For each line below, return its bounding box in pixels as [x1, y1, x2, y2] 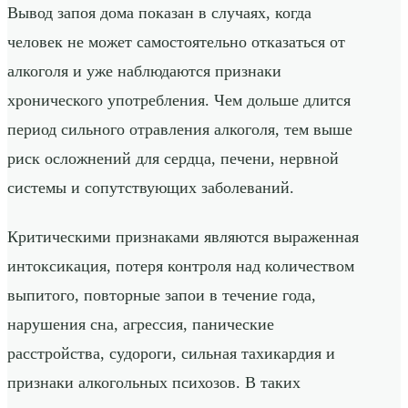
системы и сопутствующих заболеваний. [7, 178, 294, 198]
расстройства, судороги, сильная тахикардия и [7, 344, 335, 363]
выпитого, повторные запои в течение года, [7, 286, 316, 305]
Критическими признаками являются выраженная [7, 228, 359, 247]
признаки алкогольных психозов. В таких [7, 373, 301, 393]
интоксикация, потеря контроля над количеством [7, 257, 354, 276]
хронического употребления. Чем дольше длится [7, 91, 351, 110]
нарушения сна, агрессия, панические [7, 315, 274, 334]
